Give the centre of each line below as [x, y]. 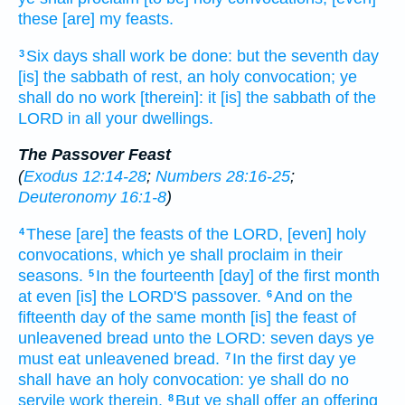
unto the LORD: [209, 338]
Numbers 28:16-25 [223, 177]
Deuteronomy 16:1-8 [92, 198]
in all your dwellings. [141, 118]
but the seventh [292, 56]
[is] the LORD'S [132, 296]
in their [318, 254]
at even [45, 296]
